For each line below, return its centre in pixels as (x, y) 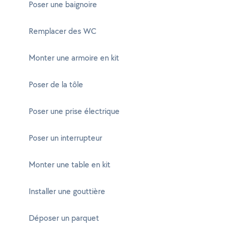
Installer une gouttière (67, 191)
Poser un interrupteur (65, 138)
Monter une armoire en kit (74, 58)
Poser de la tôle (56, 84)
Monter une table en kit (70, 165)
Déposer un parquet (64, 218)
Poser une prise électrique (74, 111)
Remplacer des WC (63, 31)
